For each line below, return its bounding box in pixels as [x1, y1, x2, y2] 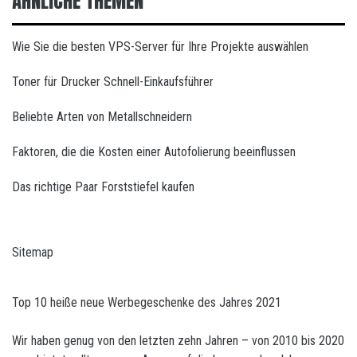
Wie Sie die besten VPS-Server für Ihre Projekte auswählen [12, 39, 308, 55]
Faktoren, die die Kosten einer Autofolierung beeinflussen [12, 144, 296, 160]
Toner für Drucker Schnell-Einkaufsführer [12, 74, 214, 90]
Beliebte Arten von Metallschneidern [12, 109, 192, 125]
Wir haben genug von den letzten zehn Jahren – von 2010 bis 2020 [12, 333, 344, 349]
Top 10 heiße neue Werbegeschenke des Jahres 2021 [12, 295, 281, 311]
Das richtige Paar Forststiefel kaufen [12, 179, 198, 195]
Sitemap [12, 245, 53, 261]
